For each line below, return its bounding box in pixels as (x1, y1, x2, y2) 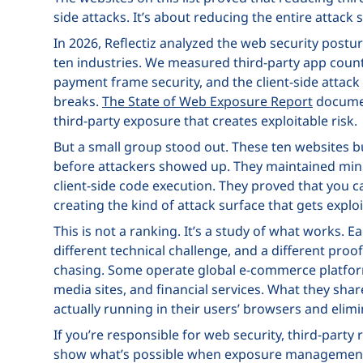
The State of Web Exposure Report (102, 92, 313, 110)
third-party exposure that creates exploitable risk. (53, 112, 357, 130)
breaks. (53, 92, 102, 110)
